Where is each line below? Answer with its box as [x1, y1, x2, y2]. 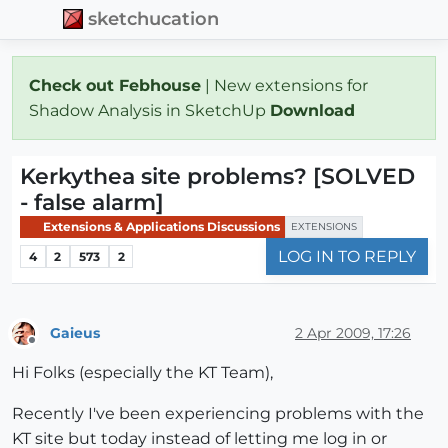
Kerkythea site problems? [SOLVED [20, 162, 415, 190]
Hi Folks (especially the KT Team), [12, 363, 273, 383]
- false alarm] [20, 188, 164, 216]
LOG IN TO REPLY [278, 247, 416, 267]
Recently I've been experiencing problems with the [12, 404, 424, 424]
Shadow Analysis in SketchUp [29, 100, 270, 120]
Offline [31, 341, 70, 357]
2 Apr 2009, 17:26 [295, 323, 411, 342]
